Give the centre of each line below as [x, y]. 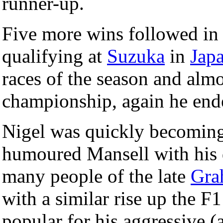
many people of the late [96, 176]
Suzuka [136, 56]
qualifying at [55, 56]
